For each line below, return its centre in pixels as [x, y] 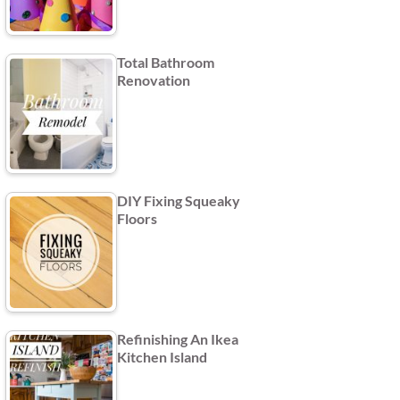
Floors [137, 218]
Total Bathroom [166, 62]
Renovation [154, 79]
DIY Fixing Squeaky [179, 200]
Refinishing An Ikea [178, 338]
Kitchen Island [162, 356]
